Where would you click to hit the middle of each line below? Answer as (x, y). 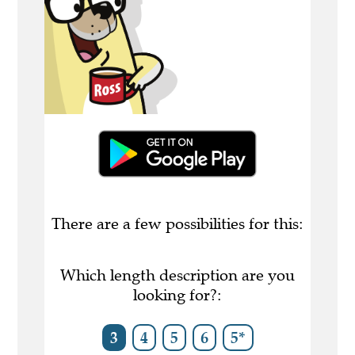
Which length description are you (177, 276)
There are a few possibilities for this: (177, 224)
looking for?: (177, 296)
